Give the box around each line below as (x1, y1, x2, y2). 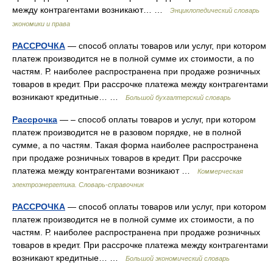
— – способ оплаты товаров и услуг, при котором (57, 115, 256, 124)
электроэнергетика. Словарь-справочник (12, 181, 144, 188)
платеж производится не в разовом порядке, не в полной (12, 127, 241, 137)
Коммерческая (197, 168, 243, 175)
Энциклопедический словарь (170, 7, 260, 14)
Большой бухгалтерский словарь (126, 94, 231, 101)
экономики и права (12, 20, 70, 27)
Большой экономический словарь (126, 255, 230, 262)
